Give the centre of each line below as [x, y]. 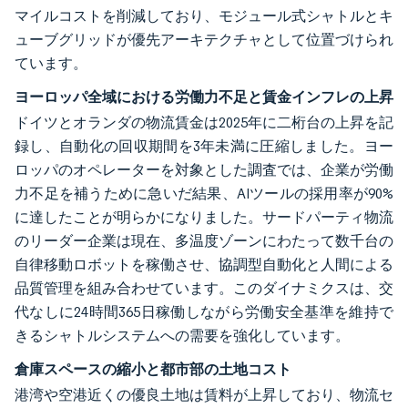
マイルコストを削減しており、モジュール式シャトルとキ [204, 16]
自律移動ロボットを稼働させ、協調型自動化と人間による [204, 265]
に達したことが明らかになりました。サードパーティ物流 [204, 217]
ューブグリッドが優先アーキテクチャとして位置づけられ [204, 40]
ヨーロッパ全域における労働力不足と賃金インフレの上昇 [204, 97]
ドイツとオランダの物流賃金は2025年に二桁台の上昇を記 [204, 122]
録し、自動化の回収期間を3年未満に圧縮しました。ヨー [204, 146]
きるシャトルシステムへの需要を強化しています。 [182, 336]
